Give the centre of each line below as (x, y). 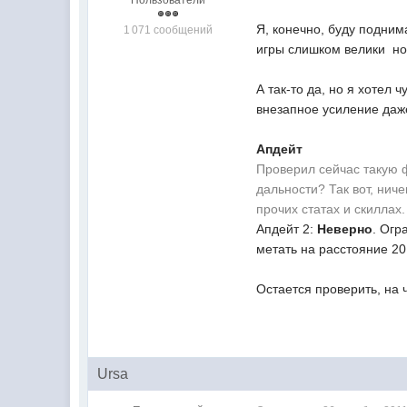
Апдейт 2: (287, 228)
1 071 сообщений (168, 30)
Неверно (345, 228)
